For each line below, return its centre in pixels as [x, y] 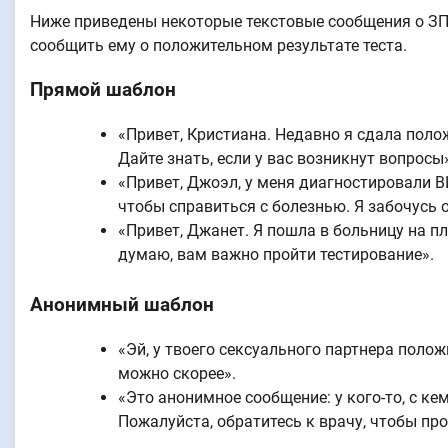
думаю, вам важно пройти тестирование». [276, 255]
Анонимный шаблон [122, 305]
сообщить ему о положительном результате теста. [218, 45]
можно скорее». [177, 373]
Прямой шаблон [103, 90]
